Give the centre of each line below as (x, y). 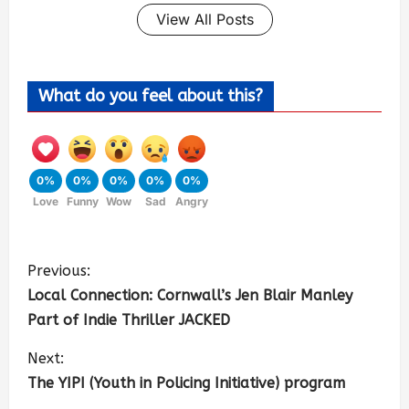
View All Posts (204, 19)
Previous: (59, 270)
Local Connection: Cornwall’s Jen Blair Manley (190, 295)
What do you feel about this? (151, 95)
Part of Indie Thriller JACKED (129, 320)
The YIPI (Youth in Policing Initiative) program (186, 383)
